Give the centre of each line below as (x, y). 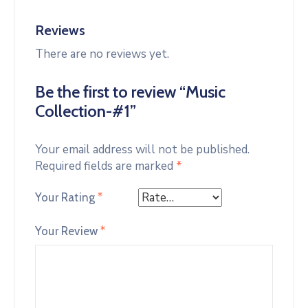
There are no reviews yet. (102, 54)
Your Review (68, 231)
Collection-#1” (86, 111)
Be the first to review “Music (130, 91)
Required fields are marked (106, 166)
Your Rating (67, 198)
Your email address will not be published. (142, 149)
